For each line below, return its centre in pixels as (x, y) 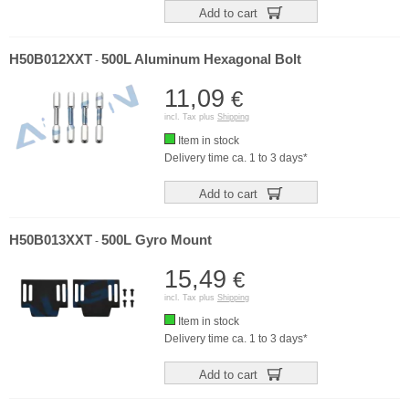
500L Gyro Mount (157, 240)
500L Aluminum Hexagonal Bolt (201, 59)
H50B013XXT (51, 240)
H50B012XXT (51, 59)
